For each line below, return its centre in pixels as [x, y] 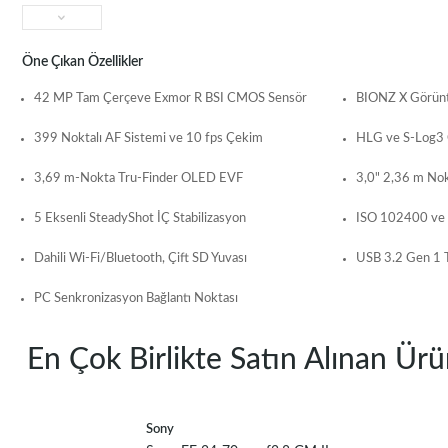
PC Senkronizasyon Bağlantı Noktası [135, 299]
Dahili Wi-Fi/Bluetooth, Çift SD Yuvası [140, 259]
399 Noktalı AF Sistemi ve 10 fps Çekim [148, 139]
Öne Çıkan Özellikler [82, 62]
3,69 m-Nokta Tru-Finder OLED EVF [138, 179]
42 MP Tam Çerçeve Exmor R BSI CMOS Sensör [170, 99]
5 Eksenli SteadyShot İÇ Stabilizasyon [139, 219]
